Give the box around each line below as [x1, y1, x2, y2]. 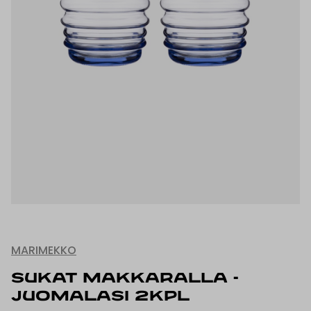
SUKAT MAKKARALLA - [11, 272, 239, 286]
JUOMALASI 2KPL [11, 290, 190, 304]
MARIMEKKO [11, 242, 76, 259]
